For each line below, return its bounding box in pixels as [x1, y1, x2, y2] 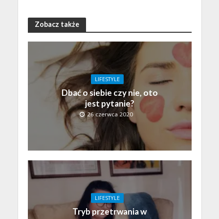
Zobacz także [34, 20, 79, 28]
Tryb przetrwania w [72, 206, 147, 217]
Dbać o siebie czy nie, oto [61, 87, 158, 98]
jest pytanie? [85, 98, 134, 109]
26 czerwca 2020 [87, 110, 133, 118]
